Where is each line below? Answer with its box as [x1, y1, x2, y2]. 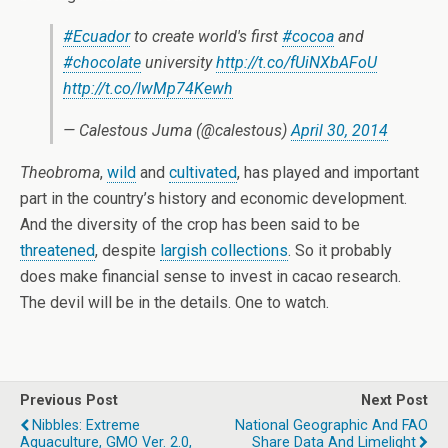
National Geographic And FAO [235, 417, 428, 434]
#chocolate [63, 53, 141, 72]
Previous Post [20, 392, 118, 409]
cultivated [169, 163, 237, 182]
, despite [95, 241, 160, 260]
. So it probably [288, 241, 392, 260]
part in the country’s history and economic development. [20, 189, 407, 208]
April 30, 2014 [291, 121, 388, 140]
